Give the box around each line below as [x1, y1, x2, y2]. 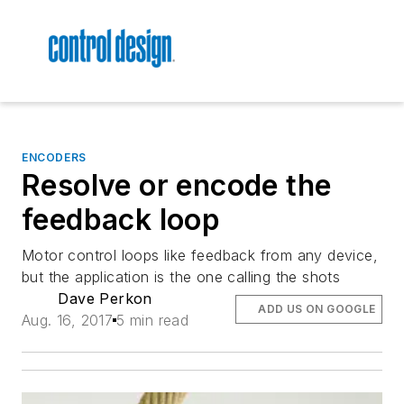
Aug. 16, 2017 [22, 311, 114, 330]
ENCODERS [22, 151, 87, 165]
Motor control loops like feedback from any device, [22, 246, 378, 265]
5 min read [116, 311, 189, 330]
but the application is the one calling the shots [22, 268, 341, 287]
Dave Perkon [58, 289, 152, 308]
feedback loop [22, 202, 221, 238]
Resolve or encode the [22, 168, 332, 204]
